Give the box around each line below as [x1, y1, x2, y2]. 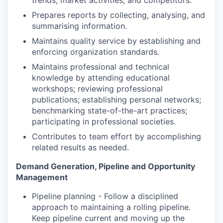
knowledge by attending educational [32, 72, 170, 83]
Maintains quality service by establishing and [32, 35, 201, 46]
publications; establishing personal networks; [32, 94, 201, 105]
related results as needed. [32, 142, 129, 152]
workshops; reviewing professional [32, 83, 163, 94]
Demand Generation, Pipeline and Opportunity [16, 161, 195, 171]
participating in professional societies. [32, 116, 176, 126]
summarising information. [32, 20, 127, 31]
